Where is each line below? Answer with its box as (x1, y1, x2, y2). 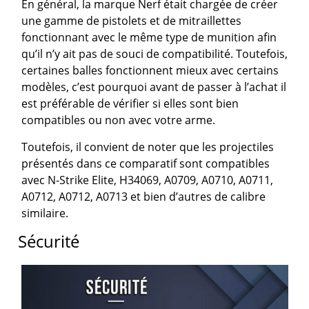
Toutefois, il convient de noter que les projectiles (21, 139, 275, 155)
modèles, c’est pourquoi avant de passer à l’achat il (21, 79, 287, 95)
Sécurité (18, 230, 80, 253)
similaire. (21, 206, 69, 221)
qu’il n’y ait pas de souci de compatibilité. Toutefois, (21, 46, 288, 62)
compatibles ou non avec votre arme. (21, 112, 216, 128)
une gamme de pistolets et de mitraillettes (21, 13, 242, 29)
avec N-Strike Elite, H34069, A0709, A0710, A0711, (21, 172, 274, 188)
